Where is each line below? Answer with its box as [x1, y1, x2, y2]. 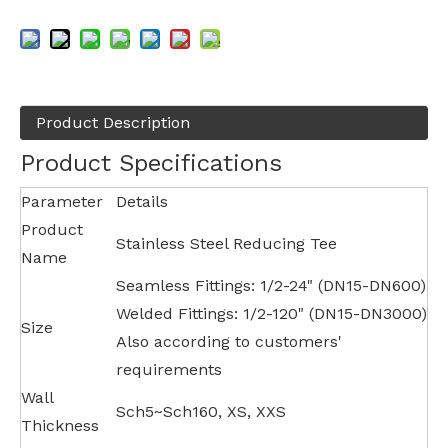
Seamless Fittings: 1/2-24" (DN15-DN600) [116, 276, 426, 296]
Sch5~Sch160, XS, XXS [116, 402, 286, 422]
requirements [116, 360, 222, 380]
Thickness [21, 416, 99, 436]
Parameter [21, 192, 103, 212]
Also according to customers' [116, 332, 342, 352]
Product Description [36, 113, 190, 133]
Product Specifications [20, 149, 282, 178]
